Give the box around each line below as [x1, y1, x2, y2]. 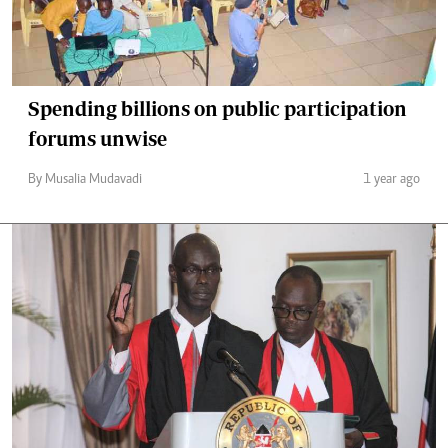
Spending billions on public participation [28, 96, 407, 120]
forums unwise [28, 126, 167, 150]
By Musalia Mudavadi [28, 172, 142, 187]
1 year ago [363, 172, 420, 187]
